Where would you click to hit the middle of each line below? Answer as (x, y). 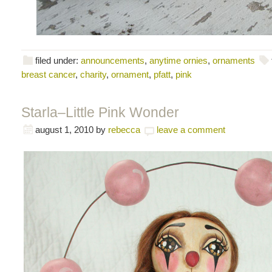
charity (93, 74)
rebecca (124, 129)
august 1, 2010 (64, 129)
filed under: (58, 60)
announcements (113, 60)
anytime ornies (178, 60)
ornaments (234, 60)
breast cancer (48, 74)
